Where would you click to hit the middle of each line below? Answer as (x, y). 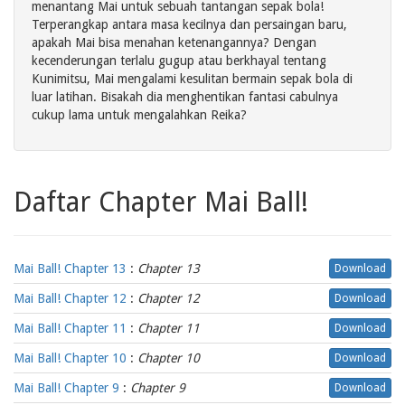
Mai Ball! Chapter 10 (70, 358)
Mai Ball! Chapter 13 (70, 268)
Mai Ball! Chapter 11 (70, 328)
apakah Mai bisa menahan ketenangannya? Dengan (174, 42)
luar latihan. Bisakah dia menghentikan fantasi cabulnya (185, 97)
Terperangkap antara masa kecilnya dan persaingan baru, (189, 24)
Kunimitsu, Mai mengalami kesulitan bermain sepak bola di (192, 79)
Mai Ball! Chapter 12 (70, 298)
